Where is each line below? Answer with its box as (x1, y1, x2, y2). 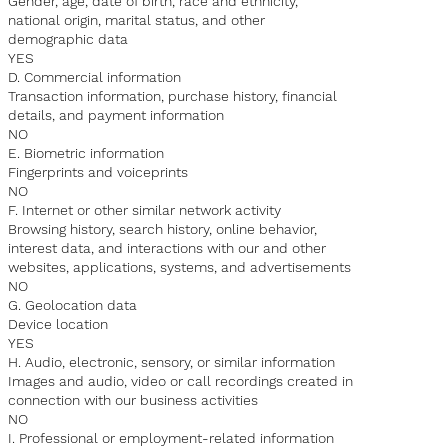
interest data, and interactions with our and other (8, 240, 327, 257)
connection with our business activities (8, 392, 259, 409)
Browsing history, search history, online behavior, (8, 221, 318, 238)
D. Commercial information (8, 69, 182, 86)
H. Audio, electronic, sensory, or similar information (8, 354, 336, 371)
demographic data (8, 31, 129, 48)
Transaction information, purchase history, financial (8, 88, 338, 105)
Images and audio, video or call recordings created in (8, 373, 354, 390)
